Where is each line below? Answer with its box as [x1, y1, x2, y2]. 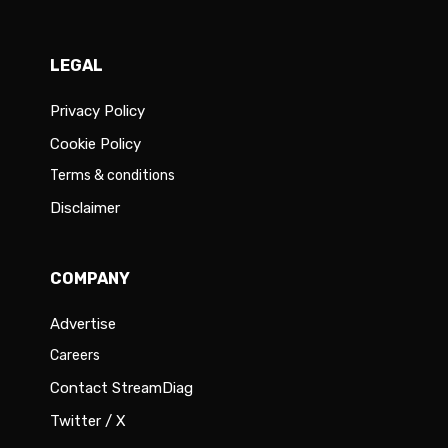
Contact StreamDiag [50, 379, 193, 398]
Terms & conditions [50, 167, 175, 185]
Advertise [50, 315, 116, 334]
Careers [50, 347, 100, 365]
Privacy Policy [50, 102, 145, 121]
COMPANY [50, 269, 130, 289]
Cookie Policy [50, 135, 141, 154]
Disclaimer [50, 199, 120, 218]
